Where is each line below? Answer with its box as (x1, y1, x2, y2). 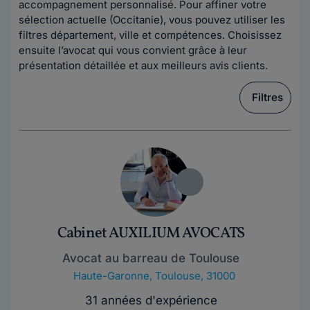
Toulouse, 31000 (155, 269, 235, 282)
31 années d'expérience (84, 293, 217, 307)
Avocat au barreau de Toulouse (62, 251, 239, 265)
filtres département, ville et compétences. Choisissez (19, 28, 282, 42)
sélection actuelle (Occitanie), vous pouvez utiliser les (19, 13, 285, 26)
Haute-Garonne (73, 269, 149, 282)
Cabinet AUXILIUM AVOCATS (57, 223, 244, 244)
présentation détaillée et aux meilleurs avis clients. (19, 59, 268, 72)
